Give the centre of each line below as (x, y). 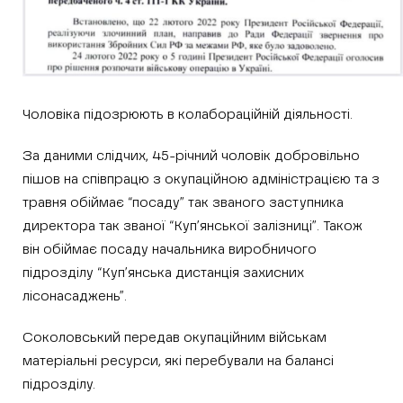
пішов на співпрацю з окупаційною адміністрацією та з (201, 179)
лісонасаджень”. (75, 296)
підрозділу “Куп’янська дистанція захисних (163, 273)
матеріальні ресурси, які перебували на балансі (178, 361)
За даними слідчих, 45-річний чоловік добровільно (191, 156)
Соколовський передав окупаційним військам (175, 337)
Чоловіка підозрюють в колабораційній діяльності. (188, 114)
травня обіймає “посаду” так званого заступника (183, 202)
